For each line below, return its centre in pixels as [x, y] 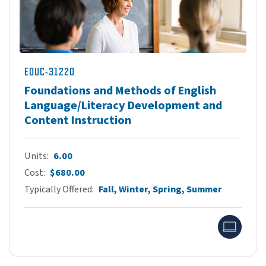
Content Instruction [78, 120]
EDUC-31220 [50, 72]
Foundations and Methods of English [120, 91]
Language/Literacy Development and [123, 105]
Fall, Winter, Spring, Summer [160, 189]
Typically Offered [58, 189]
